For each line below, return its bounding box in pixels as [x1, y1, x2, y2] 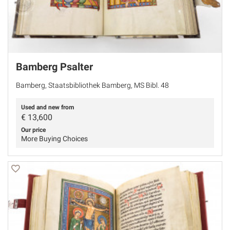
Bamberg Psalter [16, 60, 93, 73]
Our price [21, 126, 46, 133]
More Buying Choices [21, 134, 88, 143]
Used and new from [21, 103, 74, 111]
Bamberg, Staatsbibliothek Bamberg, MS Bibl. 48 [16, 81, 169, 89]
